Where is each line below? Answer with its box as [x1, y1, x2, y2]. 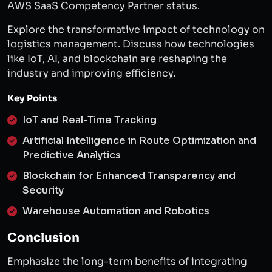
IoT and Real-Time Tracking [22, 114, 157, 126]
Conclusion [7, 230, 80, 245]
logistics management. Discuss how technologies [7, 38, 254, 50]
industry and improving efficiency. [7, 67, 175, 80]
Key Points [7, 92, 57, 104]
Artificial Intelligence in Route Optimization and [22, 134, 256, 147]
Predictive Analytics [22, 149, 121, 161]
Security [22, 184, 64, 197]
